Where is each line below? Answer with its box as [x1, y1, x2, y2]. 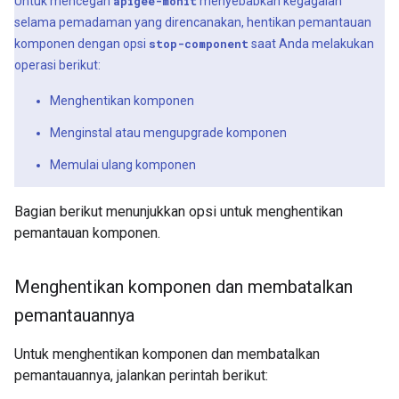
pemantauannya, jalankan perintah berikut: [14, 367, 268, 385]
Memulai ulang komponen [50, 158, 196, 173]
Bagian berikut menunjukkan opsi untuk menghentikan [14, 203, 343, 221]
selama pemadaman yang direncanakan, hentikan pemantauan [14, 15, 371, 30]
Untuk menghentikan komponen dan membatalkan [14, 346, 320, 363]
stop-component [149, 37, 248, 52]
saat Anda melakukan [248, 37, 374, 52]
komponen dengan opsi [14, 37, 149, 52]
